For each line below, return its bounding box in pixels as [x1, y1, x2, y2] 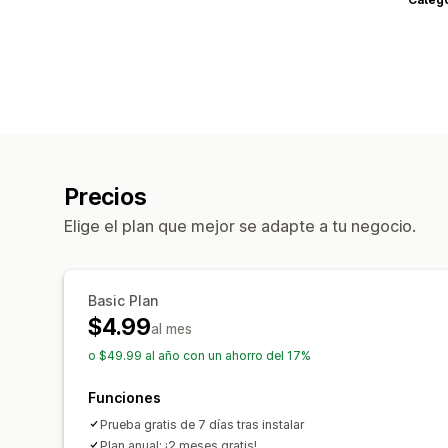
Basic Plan [88, 291, 158, 309]
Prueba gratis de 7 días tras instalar [100, 416, 304, 432]
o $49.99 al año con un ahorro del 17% [88, 347, 311, 363]
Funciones [88, 388, 161, 406]
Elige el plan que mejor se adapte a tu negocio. [64, 215, 416, 236]
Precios [64, 182, 147, 211]
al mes [150, 319, 192, 337]
